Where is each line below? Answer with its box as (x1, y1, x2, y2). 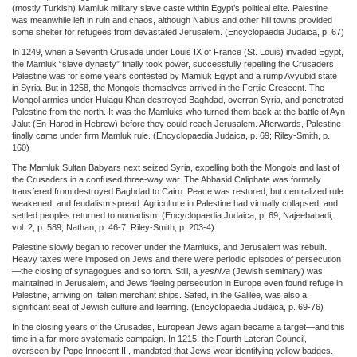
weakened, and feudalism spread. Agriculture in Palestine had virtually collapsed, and (12, 198, 338, 208)
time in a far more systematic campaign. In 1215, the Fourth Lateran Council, (12, 333, 307, 343)
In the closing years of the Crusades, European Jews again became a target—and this (12, 321, 345, 331)
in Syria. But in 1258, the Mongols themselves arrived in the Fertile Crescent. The (12, 82, 324, 92)
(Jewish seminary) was (230, 265, 323, 276)
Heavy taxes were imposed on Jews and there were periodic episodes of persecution (12, 253, 341, 264)
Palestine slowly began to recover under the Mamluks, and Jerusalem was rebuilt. (12, 241, 327, 252)
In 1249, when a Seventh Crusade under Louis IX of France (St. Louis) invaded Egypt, (12, 46, 343, 57)
